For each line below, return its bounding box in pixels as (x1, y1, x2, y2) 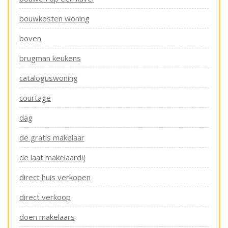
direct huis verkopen (19, 172, 91, 182)
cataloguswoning (19, 73, 78, 83)
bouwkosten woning (19, 13, 90, 23)
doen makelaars (19, 212, 75, 222)
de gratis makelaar (19, 132, 84, 142)
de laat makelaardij (19, 152, 85, 162)
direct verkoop (19, 192, 71, 202)
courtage (19, 93, 51, 103)
